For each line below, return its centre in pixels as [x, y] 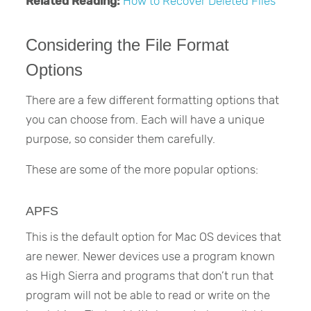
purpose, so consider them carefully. [121, 138]
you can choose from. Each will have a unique [145, 119]
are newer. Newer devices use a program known [151, 257]
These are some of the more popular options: [142, 169]
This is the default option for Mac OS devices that [154, 237]
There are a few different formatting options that [153, 100]
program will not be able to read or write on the [148, 295]
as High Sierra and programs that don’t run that [150, 276]
